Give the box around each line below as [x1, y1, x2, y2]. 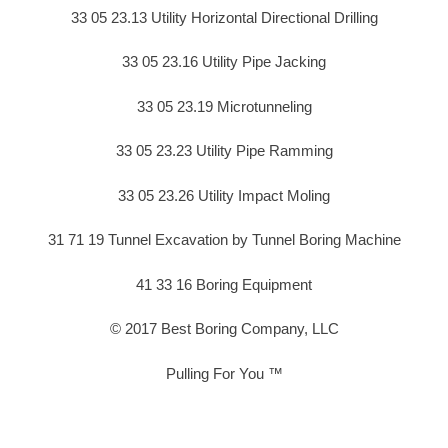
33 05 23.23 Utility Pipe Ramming [115, 142, 333, 160]
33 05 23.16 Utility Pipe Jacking [122, 53, 326, 71]
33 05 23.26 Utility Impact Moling [118, 186, 330, 204]
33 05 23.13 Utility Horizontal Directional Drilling [70, 8, 378, 26]
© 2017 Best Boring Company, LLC [109, 320, 339, 338]
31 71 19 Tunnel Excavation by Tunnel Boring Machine [47, 231, 401, 249]
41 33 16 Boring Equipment [136, 275, 312, 293]
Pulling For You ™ [165, 364, 283, 382]
